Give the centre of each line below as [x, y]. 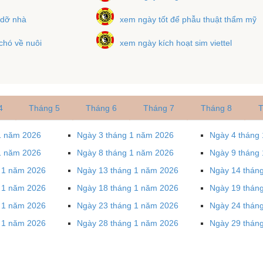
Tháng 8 [216, 108]
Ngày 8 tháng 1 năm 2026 [125, 152]
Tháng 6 [101, 108]
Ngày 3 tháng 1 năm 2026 [125, 135]
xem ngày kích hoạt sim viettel [176, 43]
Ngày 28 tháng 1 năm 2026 [128, 223]
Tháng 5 [44, 108]
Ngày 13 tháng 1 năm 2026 [128, 170]
